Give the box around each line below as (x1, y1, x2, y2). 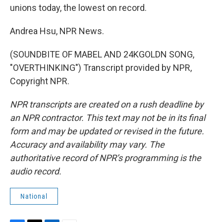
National (20, 192, 48, 200)
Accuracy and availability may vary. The (10, 139, 165, 150)
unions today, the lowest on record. (10, 2, 147, 13)
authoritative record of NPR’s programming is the (10, 153, 201, 163)
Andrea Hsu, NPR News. (10, 26, 104, 36)
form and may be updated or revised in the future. (10, 126, 204, 136)
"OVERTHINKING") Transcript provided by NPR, (10, 62, 192, 73)
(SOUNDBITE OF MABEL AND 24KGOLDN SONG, (10, 49, 194, 59)
